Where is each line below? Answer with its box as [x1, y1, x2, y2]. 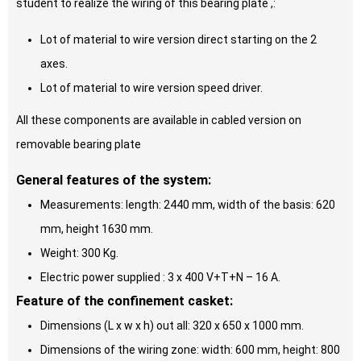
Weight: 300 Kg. [40, 247, 118, 260]
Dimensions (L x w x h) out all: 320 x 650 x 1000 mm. [40, 319, 304, 333]
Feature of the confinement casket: [16, 293, 233, 309]
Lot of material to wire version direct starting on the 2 [40, 33, 317, 47]
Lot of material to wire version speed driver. [40, 81, 263, 95]
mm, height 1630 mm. [40, 222, 153, 236]
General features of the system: [16, 172, 211, 189]
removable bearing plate [16, 138, 141, 151]
